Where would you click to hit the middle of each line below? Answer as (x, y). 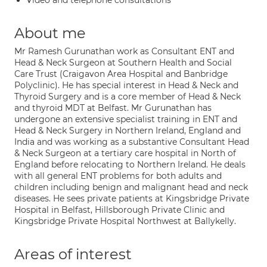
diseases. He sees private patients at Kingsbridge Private (132, 198)
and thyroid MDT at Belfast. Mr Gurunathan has (113, 108)
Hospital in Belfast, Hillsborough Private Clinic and (119, 210)
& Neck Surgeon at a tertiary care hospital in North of (125, 153)
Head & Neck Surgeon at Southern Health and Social (123, 63)
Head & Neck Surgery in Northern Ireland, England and (128, 131)
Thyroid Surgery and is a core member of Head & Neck (128, 97)
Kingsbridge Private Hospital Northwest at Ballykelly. (125, 221)
